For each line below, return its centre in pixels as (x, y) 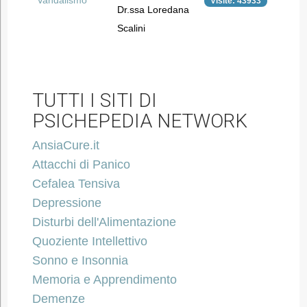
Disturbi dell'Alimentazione (104, 222)
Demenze (58, 299)
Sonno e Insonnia (80, 260)
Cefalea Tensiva (76, 184)
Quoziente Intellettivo (89, 241)
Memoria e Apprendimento (104, 280)
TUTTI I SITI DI (94, 100)
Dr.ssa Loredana (153, 10)
